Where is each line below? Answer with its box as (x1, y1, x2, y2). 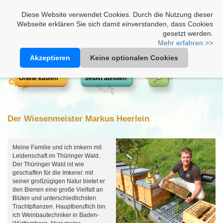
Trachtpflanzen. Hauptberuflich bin (12, 203, 106, 210)
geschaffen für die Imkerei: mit (12, 169, 93, 176)
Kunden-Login (145, 5, 184, 12)
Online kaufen (19, 75, 58, 82)
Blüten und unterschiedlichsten (12, 195, 96, 202)
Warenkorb (188, 5, 218, 12)
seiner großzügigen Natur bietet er (12, 178, 105, 185)
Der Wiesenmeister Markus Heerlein (7, 114, 149, 123)
